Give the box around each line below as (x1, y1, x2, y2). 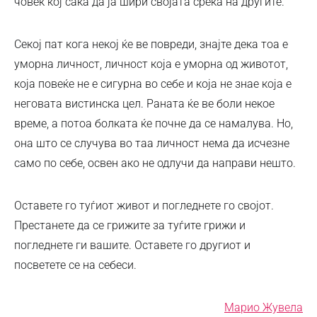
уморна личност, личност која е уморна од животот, (14, 57, 288, 71)
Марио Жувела (224, 300, 303, 314)
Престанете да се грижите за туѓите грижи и (14, 218, 246, 232)
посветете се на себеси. (14, 258, 137, 272)
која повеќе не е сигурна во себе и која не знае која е (14, 76, 292, 91)
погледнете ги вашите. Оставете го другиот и (14, 238, 250, 252)
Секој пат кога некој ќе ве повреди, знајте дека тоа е (14, 37, 288, 51)
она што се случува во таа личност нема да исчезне (14, 136, 289, 150)
